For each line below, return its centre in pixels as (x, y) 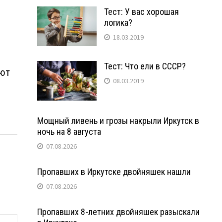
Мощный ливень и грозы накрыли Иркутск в (118, 120)
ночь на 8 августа (69, 131)
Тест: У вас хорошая (141, 11)
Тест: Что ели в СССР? (145, 66)
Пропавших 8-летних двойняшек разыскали (118, 212)
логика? (118, 22)
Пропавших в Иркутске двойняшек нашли (114, 171)
